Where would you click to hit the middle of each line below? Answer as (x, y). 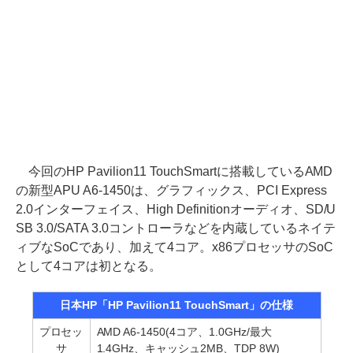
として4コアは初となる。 (89, 266)
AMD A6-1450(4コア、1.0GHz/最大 (184, 332)
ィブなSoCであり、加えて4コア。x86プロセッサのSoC (175, 247)
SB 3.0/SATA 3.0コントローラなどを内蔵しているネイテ (176, 228)
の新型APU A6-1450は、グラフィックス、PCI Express (171, 190)
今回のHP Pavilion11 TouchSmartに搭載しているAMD (175, 171)
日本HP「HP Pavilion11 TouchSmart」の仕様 (176, 305)
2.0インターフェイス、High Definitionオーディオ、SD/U (176, 209)
